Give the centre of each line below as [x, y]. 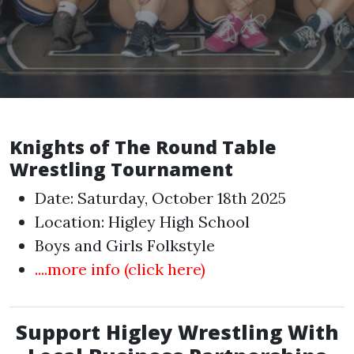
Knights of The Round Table [143, 147]
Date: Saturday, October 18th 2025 [160, 198]
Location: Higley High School [142, 222]
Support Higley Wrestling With [177, 332]
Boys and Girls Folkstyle [125, 245]
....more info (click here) [120, 269]
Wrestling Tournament [121, 169]
